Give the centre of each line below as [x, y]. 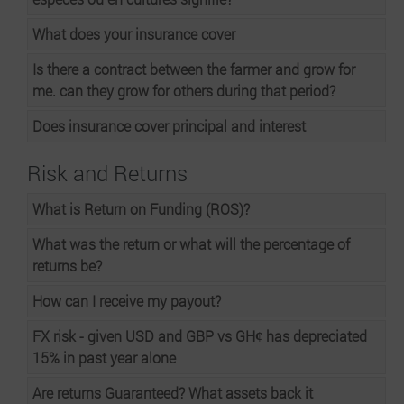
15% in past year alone [104, 358]
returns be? [67, 266]
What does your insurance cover [134, 34]
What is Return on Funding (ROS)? [141, 209]
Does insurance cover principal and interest [169, 126]
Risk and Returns [107, 173]
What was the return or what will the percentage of [191, 244]
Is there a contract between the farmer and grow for [194, 69]
